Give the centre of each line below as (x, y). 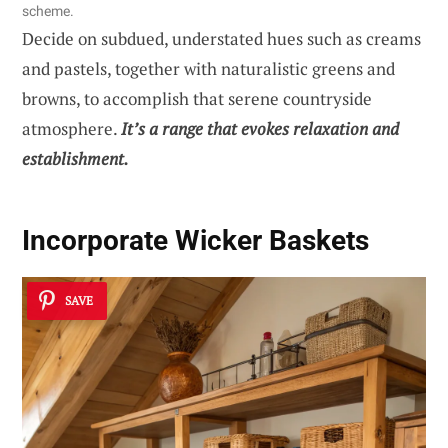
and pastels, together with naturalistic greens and (208, 68)
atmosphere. (71, 128)
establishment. (75, 158)
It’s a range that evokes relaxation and (260, 128)
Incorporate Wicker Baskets (195, 241)
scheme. (48, 10)
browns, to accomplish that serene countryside (197, 98)
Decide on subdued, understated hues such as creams (221, 38)
